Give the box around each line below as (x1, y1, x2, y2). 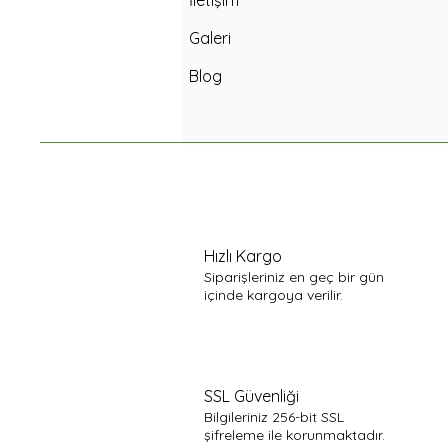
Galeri (189, 28, 231, 49)
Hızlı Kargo (204, 246, 282, 267)
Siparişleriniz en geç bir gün (204, 268, 384, 287)
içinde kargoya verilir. (204, 286, 343, 305)
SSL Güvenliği (204, 386, 299, 407)
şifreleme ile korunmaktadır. (204, 426, 385, 445)
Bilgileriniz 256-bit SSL (204, 408, 344, 427)
